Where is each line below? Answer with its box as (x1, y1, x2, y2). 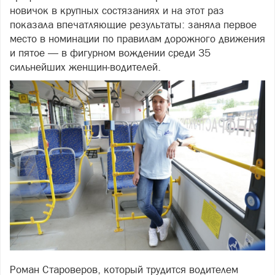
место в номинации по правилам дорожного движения (10, 33, 265, 45)
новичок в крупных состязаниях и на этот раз (10, 4, 224, 17)
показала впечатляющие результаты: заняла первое (10, 18, 257, 31)
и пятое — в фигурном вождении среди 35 (10, 47, 211, 59)
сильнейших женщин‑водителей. (10, 61, 161, 73)
